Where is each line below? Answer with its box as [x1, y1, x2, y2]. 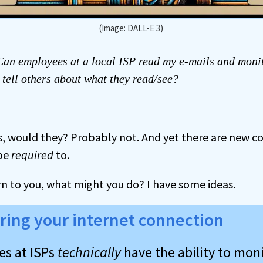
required [11, 147, 53, 162]
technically [57, 242, 121, 261]
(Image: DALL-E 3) [99, 22, 164, 33]
